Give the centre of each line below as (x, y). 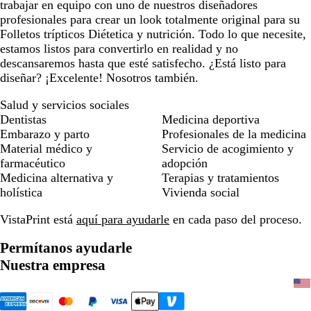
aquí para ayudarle (123, 220)
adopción (185, 163)
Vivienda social (201, 193)
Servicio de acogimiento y (228, 149)
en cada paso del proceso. (236, 220)
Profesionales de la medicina (234, 134)
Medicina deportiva (211, 120)
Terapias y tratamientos (220, 178)
